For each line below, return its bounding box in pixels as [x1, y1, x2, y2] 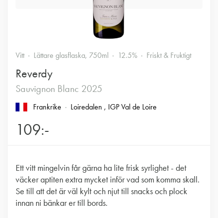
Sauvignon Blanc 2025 [16, 83, 102, 94]
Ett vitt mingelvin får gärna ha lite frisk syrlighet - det [16, 163, 186, 173]
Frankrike [33, 102, 61, 111]
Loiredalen [71, 102, 104, 111]
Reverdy [16, 67, 53, 80]
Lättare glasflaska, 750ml [34, 51, 109, 60]
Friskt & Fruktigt [146, 51, 191, 60]
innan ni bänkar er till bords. [16, 198, 108, 208]
